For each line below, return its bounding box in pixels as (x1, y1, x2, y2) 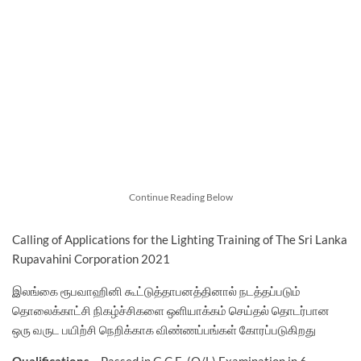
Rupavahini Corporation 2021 (12, 251, 170, 266)
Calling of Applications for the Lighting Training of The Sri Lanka (12, 231, 347, 247)
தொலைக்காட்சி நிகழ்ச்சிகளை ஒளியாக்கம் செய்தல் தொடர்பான (12, 302, 330, 317)
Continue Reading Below (128, 190, 233, 203)
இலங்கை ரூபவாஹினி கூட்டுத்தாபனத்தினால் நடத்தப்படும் (12, 283, 301, 298)
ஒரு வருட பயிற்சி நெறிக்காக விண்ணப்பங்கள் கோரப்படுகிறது (12, 322, 316, 337)
